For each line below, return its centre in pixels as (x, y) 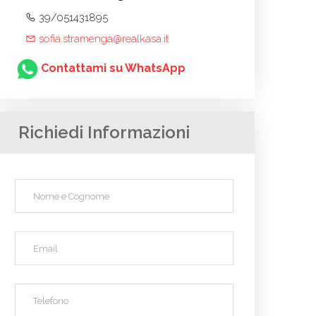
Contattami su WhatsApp (113, 68)
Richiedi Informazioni (104, 132)
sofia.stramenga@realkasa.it (102, 39)
